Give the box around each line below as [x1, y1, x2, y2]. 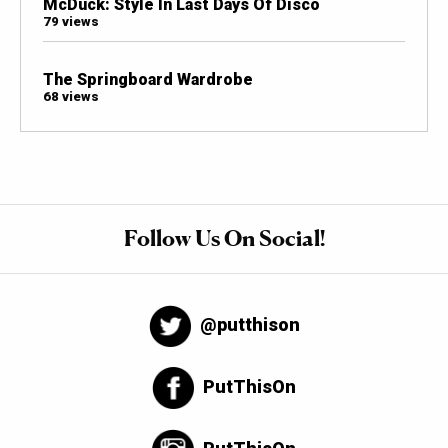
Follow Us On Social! [123, 225, 325, 252]
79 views [42, 13, 99, 29]
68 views [42, 88, 99, 104]
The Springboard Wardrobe [42, 69, 253, 89]
